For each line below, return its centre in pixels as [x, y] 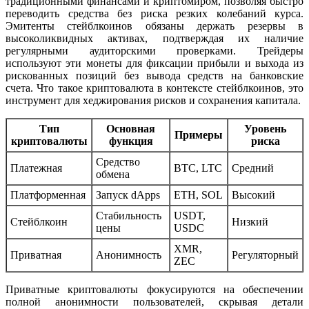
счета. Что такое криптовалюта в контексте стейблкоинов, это [154, 88]
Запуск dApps [128, 195]
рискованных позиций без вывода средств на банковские [154, 76]
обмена [113, 175]
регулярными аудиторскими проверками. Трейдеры [154, 51]
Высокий [253, 195]
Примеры [199, 135]
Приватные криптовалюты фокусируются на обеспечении [154, 290]
